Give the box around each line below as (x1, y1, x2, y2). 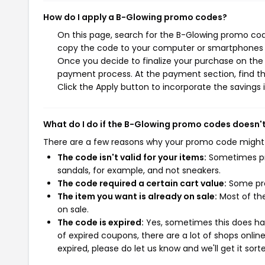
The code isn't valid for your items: (57, 151, 206, 163)
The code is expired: (57, 216, 144, 228)
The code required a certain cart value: (57, 177, 227, 189)
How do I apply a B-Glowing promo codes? (43, 11, 227, 23)
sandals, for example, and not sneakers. (57, 164, 221, 176)
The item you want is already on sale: (57, 190, 217, 202)
